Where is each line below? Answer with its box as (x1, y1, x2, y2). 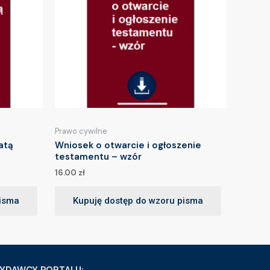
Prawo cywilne (55, 126, 107, 137)
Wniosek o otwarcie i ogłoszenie (55, 139, 201, 152)
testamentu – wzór (55, 151, 142, 163)
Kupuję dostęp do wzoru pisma (73, 195, 203, 207)
